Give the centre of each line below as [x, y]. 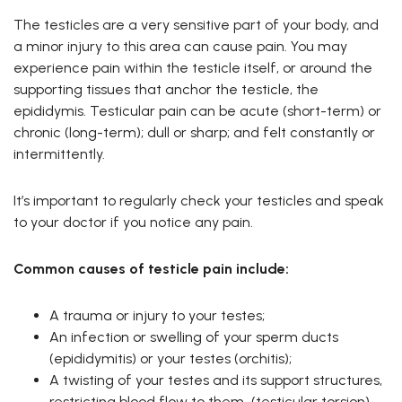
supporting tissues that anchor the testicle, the [166, 90]
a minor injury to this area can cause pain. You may [180, 47]
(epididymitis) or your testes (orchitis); [170, 359]
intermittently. [59, 154]
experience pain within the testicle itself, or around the [193, 68]
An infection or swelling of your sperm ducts [194, 337]
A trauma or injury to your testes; [157, 316]
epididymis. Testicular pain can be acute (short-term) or [197, 111]
